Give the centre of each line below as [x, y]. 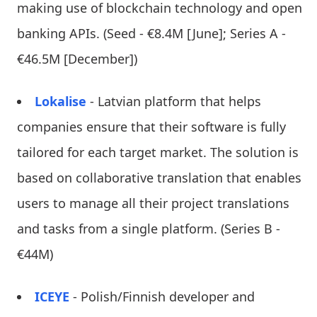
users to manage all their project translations [153, 203]
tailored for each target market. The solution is [158, 152]
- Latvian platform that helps [174, 101]
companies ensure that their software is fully [151, 126]
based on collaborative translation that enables [159, 177]
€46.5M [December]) [77, 58]
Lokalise [60, 101]
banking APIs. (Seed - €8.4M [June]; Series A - [151, 33]
